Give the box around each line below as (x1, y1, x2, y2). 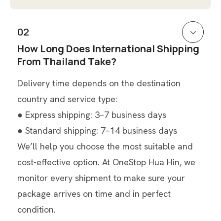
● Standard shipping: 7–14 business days (17, 124, 177, 136)
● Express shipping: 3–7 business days (17, 109, 166, 120)
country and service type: (17, 93, 117, 105)
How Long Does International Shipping (17, 41, 199, 55)
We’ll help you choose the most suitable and (17, 140, 193, 152)
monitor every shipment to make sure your (17, 172, 185, 184)
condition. (17, 203, 56, 215)
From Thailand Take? (17, 54, 116, 68)
